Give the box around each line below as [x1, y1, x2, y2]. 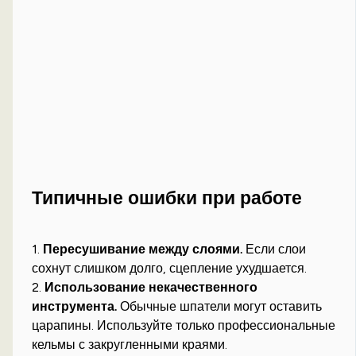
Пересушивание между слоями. [43, 242, 243, 257]
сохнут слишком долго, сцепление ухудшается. [32, 261, 308, 277]
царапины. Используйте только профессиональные [32, 318, 336, 334]
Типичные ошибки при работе [32, 187, 303, 210]
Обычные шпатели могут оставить [117, 299, 323, 315]
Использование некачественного [44, 280, 258, 296]
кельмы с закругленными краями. [32, 337, 228, 353]
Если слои [242, 242, 307, 257]
